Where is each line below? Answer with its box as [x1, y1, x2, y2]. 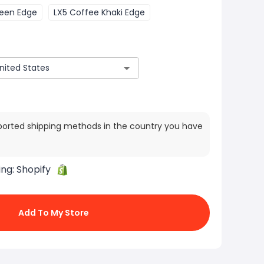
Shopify [16, 163, 51, 177]
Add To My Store [18, 207, 89, 219]
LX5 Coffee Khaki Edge [54, 6, 145, 18]
